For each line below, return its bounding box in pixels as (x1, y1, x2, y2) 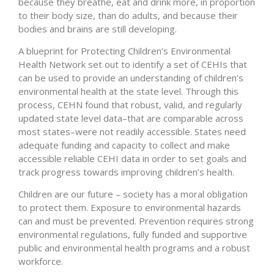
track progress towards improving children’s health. (18, 165, 234, 178)
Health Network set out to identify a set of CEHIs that (18, 57, 247, 70)
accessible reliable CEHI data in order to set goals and (18, 152, 246, 165)
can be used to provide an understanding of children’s (18, 71, 243, 84)
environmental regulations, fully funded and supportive (18, 228, 247, 241)
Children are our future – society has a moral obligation (18, 188, 248, 201)
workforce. (18, 255, 63, 268)
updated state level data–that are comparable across (18, 111, 243, 124)
